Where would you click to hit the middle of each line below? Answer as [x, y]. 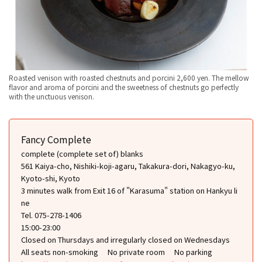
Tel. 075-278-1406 [51, 215]
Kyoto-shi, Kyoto [51, 178]
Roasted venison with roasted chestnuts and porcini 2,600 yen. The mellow [129, 77]
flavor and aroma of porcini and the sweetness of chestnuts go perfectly [124, 87]
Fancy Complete [56, 139]
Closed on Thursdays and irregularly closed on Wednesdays [125, 239]
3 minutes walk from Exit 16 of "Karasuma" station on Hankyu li [129, 190]
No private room [136, 251]
